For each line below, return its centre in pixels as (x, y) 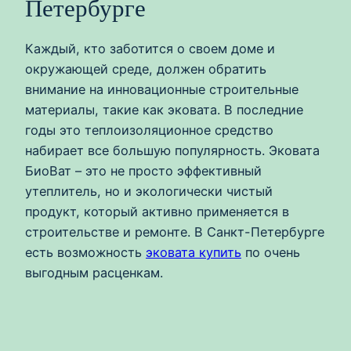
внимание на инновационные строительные (162, 90)
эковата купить (194, 253)
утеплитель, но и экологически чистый (149, 192)
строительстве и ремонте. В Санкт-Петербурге (175, 232)
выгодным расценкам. (94, 273)
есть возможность (85, 253)
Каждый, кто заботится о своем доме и (150, 49)
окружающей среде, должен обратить (146, 69)
